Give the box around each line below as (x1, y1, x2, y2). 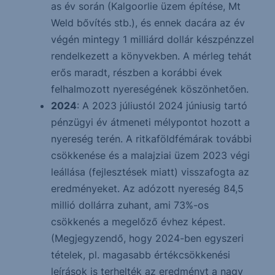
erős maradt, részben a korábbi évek (50, 66, 222, 79)
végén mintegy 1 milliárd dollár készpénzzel (50, 33, 254, 46)
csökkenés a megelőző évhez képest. (50, 215, 225, 228)
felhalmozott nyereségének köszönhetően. (50, 83, 249, 96)
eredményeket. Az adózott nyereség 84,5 (50, 182, 244, 195)
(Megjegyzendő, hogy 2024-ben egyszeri (50, 232, 244, 245)
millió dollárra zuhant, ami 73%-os (50, 199, 209, 212)
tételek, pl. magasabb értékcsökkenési (50, 249, 230, 261)
